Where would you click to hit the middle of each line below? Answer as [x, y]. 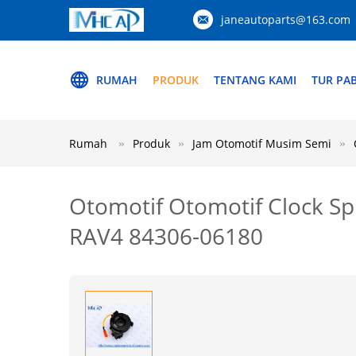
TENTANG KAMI [255, 80]
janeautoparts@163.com [286, 19]
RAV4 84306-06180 [166, 236]
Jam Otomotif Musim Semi [262, 143]
